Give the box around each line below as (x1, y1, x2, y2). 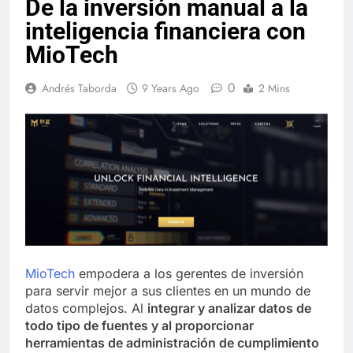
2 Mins (258, 80, 290, 96)
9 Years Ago (142, 80, 199, 96)
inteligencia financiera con (25, 17, 306, 45)
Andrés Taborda (42, 80, 117, 96)
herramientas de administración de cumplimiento (25, 335, 319, 351)
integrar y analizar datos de (147, 300, 311, 317)
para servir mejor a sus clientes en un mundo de (25, 283, 310, 299)
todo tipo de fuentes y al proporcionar (25, 318, 254, 334)
